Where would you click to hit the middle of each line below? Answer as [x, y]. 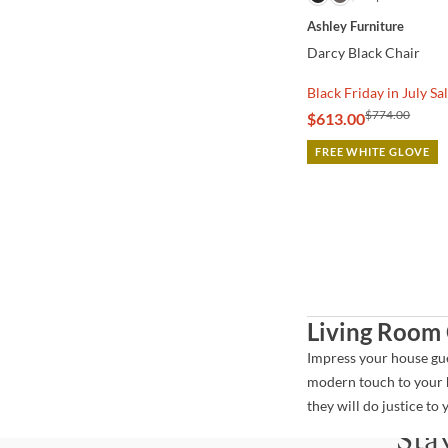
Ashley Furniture [356, 26]
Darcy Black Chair [364, 53]
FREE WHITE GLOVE [372, 152]
